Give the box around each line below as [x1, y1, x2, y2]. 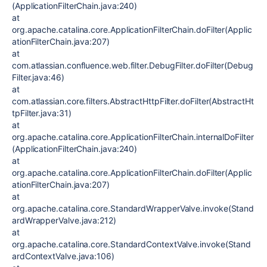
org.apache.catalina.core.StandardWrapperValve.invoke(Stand [12, 203, 254, 213]
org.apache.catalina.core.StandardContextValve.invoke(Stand [12, 239, 252, 249]
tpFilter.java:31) [12, 108, 72, 118]
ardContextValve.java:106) [12, 251, 114, 261]
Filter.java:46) [12, 72, 64, 82]
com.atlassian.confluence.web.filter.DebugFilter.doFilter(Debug [12, 60, 253, 70]
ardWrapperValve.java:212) [12, 215, 116, 225]
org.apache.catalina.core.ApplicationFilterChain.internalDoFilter [12, 132, 254, 142]
